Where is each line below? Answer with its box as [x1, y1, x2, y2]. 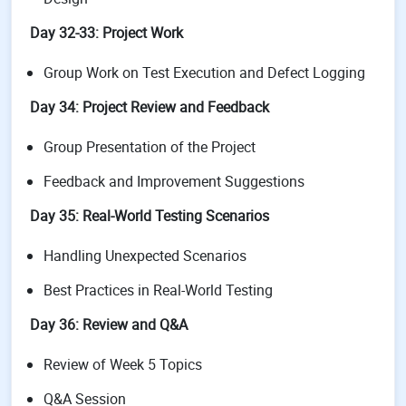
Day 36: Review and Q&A [30, 314, 188, 334]
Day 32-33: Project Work [30, 23, 183, 43]
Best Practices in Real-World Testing [43, 280, 273, 300]
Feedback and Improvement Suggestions [43, 171, 304, 191]
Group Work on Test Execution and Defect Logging [43, 63, 365, 82]
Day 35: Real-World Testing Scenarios [30, 206, 269, 226]
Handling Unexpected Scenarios [43, 246, 246, 266]
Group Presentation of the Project [43, 137, 256, 157]
